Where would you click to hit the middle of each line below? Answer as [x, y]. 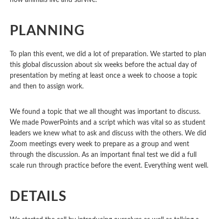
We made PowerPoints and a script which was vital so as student [108, 123]
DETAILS [38, 197]
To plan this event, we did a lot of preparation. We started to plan [108, 54]
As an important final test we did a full [139, 155]
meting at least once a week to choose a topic [128, 76]
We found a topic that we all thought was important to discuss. [105, 112]
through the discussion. [46, 155]
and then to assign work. [49, 87]
